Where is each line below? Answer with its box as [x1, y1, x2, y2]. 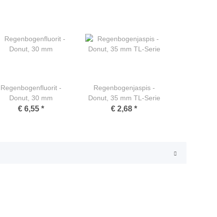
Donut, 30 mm [9, 94, 53, 102]
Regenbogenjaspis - [93, 84, 155, 92]
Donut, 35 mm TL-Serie [88, 94, 160, 102]
